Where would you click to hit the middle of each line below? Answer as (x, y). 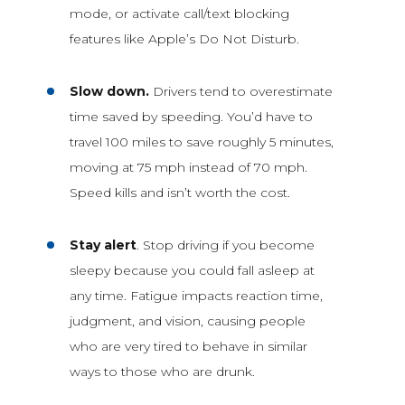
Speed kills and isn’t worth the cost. (179, 192)
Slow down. (111, 91)
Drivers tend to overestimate (242, 91)
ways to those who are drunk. (162, 371)
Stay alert (103, 245)
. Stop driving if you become (225, 245)
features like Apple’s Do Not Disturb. (184, 38)
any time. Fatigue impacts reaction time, (196, 295)
